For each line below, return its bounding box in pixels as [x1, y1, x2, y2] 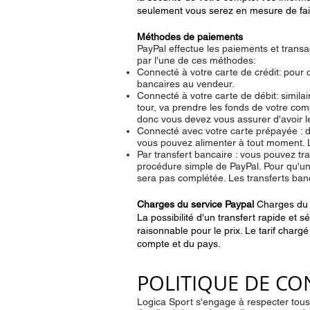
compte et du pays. [137, 237, 221, 249]
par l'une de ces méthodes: [137, 54, 256, 66]
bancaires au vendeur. [137, 77, 235, 89]
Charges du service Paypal [137, 198, 257, 210]
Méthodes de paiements [137, 30, 243, 42]
